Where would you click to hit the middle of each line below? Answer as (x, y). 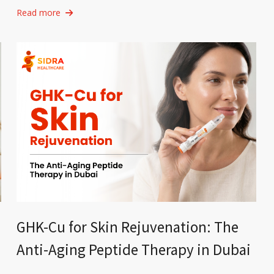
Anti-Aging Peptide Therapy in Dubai (133, 250)
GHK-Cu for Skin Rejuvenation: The (127, 227)
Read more (38, 12)
